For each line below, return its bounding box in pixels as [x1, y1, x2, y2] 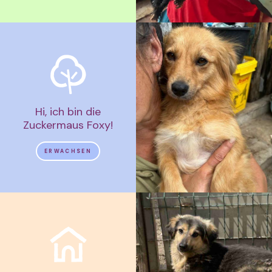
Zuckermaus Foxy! [23, 117, 113, 132]
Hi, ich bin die [35, 104, 101, 119]
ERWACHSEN [44, 147, 92, 155]
